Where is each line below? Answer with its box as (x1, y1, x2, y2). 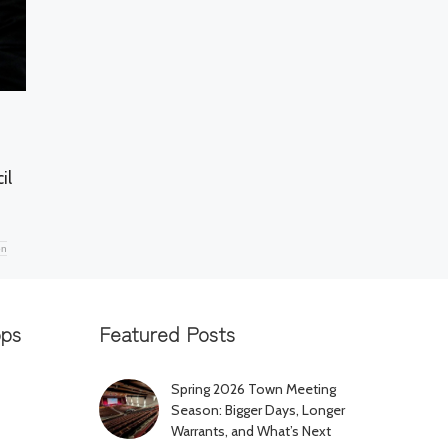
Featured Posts (98, 319, 235, 349)
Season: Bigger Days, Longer (170, 401, 345, 420)
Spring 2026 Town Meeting (170, 380, 336, 399)
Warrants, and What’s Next (170, 422, 331, 441)
